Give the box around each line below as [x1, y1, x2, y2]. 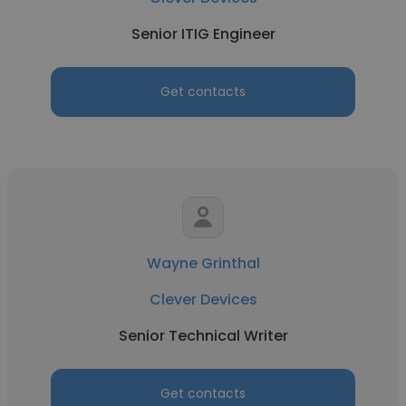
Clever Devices [149, 289, 257, 310]
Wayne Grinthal [146, 253, 260, 274]
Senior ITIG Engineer [130, 24, 275, 44]
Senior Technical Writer [118, 325, 288, 346]
